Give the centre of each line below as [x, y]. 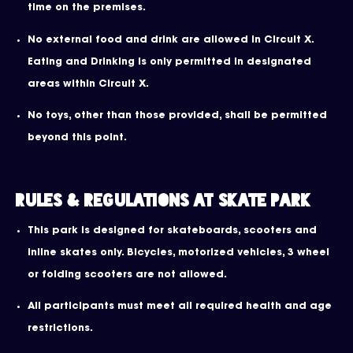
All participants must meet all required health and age [180, 307]
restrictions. [60, 329]
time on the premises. [87, 8]
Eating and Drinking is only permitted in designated [169, 62]
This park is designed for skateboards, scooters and [172, 230]
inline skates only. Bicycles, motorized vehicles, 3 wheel [178, 253]
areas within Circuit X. [88, 84]
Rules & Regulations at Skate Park [163, 200]
